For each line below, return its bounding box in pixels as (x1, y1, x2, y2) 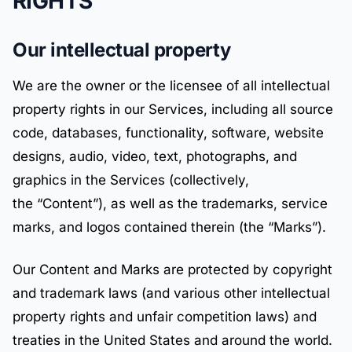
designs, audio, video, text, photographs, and (13, 148, 297, 164)
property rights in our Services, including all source (13, 101, 333, 117)
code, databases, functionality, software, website (13, 125, 324, 141)
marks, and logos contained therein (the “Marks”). (13, 219, 326, 235)
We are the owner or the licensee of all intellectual (13, 78, 330, 93)
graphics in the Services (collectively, (13, 172, 249, 188)
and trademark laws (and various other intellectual (13, 285, 330, 301)
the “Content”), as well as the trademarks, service (13, 196, 328, 211)
